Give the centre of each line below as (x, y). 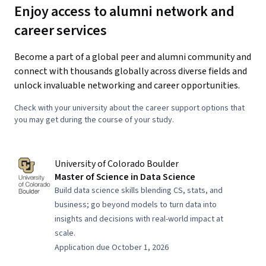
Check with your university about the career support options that (129, 108)
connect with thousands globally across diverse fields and (131, 71)
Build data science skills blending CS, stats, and (139, 191)
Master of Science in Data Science (125, 177)
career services (61, 31)
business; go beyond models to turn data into (136, 205)
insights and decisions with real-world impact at (139, 219)
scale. (65, 233)
